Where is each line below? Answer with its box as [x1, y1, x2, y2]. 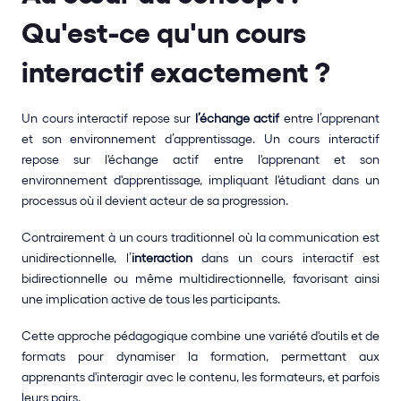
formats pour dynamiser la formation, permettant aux [21, 349, 380, 363]
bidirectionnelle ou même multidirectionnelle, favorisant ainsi [21, 271, 380, 286]
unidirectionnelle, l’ [21, 251, 132, 265]
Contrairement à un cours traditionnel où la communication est [21, 230, 380, 244]
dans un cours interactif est [192, 251, 380, 265]
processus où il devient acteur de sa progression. [21, 193, 288, 208]
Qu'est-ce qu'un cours [21, 17, 306, 48]
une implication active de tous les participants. [21, 292, 280, 306]
